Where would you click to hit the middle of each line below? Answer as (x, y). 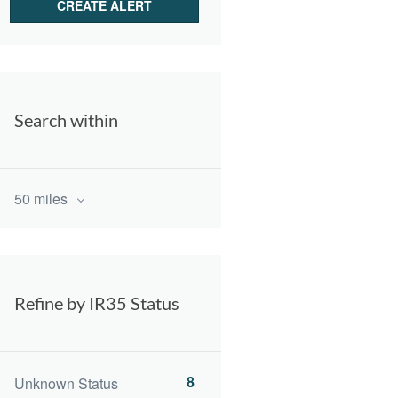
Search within (66, 120)
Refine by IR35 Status (97, 303)
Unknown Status (66, 384)
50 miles (43, 199)
